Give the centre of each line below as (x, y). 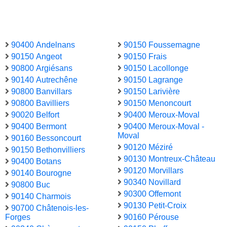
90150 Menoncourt (157, 103)
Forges (18, 217)
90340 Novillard (152, 182)
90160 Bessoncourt (46, 138)
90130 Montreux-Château (169, 159)
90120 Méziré (148, 147)
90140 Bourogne (41, 173)
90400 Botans (36, 162)
